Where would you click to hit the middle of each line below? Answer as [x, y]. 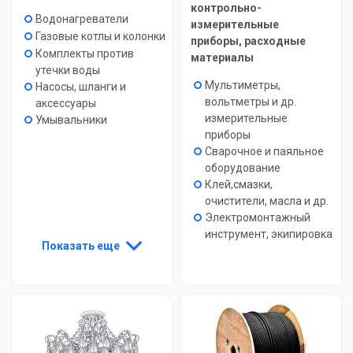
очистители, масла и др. [267, 201]
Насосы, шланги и [81, 87]
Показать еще [81, 245]
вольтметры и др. [251, 102]
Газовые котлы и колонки [100, 36]
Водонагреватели [82, 19]
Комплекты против [85, 54]
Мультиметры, [243, 85]
